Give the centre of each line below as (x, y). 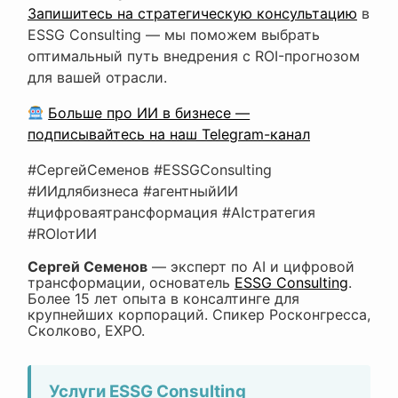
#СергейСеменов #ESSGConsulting (150, 170)
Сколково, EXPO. (86, 331)
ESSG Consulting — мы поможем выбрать (174, 35)
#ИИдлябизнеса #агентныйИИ (133, 191)
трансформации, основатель (131, 283)
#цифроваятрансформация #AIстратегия (171, 213)
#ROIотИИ (62, 234)
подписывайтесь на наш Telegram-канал (169, 135)
